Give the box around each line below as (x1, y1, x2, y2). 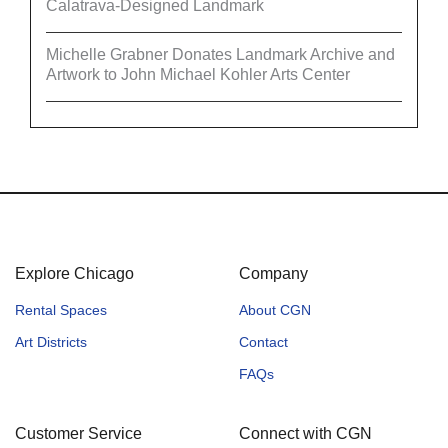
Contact (239, 333, 288, 350)
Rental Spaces (15, 301, 107, 318)
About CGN (239, 301, 311, 318)
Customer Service (15, 424, 142, 442)
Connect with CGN (239, 424, 372, 442)
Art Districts (15, 333, 87, 350)
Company (239, 264, 308, 282)
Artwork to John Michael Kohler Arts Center (46, 65, 350, 83)
